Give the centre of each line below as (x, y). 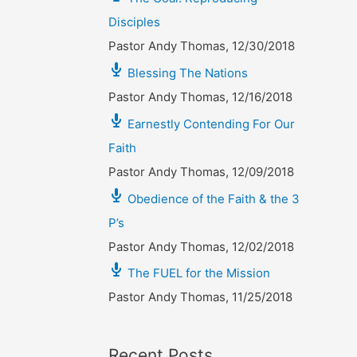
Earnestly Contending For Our (211, 124)
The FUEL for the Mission (199, 273)
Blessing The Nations (188, 73)
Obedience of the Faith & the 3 (214, 198)
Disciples (134, 22)
